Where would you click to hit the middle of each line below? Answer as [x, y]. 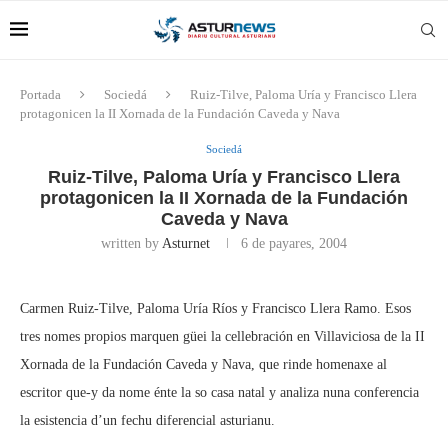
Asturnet [186, 243]
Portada [40, 94]
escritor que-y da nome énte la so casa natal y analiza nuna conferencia [219, 392]
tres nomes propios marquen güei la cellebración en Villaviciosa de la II [222, 336]
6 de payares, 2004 [294, 243]
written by [131, 243]
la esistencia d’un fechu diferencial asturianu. [147, 420]
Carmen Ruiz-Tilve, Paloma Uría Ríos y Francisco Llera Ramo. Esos [215, 308]
